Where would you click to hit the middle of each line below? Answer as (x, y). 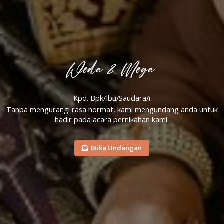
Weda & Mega (112, 69)
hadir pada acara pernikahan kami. (112, 119)
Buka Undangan (116, 148)
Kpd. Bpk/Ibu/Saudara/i (112, 98)
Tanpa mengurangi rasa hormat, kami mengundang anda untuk (112, 109)
